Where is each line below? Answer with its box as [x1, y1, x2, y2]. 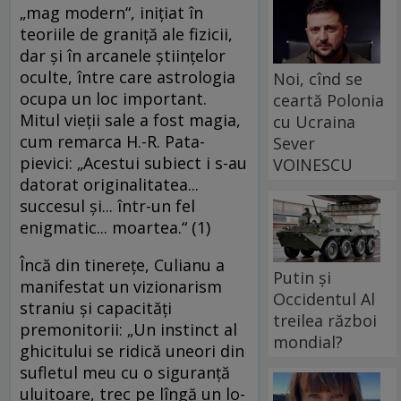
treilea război [273, 309, 378, 331]
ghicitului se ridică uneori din [20, 340, 244, 363]
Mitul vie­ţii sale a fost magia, [20, 109, 241, 132]
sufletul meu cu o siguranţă [20, 362, 230, 384]
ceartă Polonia [273, 89, 385, 111]
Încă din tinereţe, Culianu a [20, 254, 225, 277]
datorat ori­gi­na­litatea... [20, 174, 199, 196]
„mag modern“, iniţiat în [20, 2, 203, 24]
